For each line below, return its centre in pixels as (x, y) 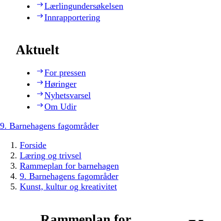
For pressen (65, 73)
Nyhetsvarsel (68, 95)
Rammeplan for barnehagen (69, 166)
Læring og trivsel (51, 156)
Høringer (60, 84)
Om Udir (60, 107)
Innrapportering (72, 17)
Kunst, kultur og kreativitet (68, 187)
